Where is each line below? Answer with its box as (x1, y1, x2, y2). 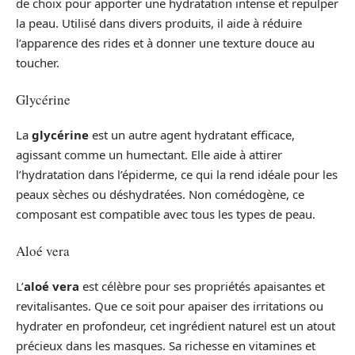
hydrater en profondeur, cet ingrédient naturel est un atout (16, 318, 335, 334)
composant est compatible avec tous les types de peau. (16, 206, 315, 223)
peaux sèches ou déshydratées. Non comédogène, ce (16, 186, 304, 203)
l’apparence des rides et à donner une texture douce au (16, 35, 315, 52)
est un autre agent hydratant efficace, (89, 127, 295, 143)
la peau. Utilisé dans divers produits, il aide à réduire (16, 15, 302, 32)
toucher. (16, 55, 59, 71)
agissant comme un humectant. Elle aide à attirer (16, 147, 282, 163)
